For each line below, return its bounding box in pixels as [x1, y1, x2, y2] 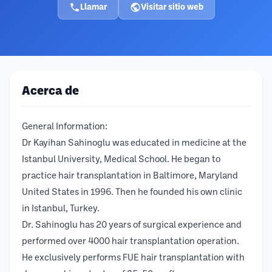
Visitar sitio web [140, 3, 203, 12]
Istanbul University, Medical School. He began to [22, 155, 220, 164]
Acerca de [22, 86, 79, 97]
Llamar [80, 3, 107, 12]
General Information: [22, 123, 107, 131]
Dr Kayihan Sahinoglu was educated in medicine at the [22, 139, 246, 148]
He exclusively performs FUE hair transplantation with [22, 254, 245, 262]
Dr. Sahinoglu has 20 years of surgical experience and [22, 221, 242, 229]
